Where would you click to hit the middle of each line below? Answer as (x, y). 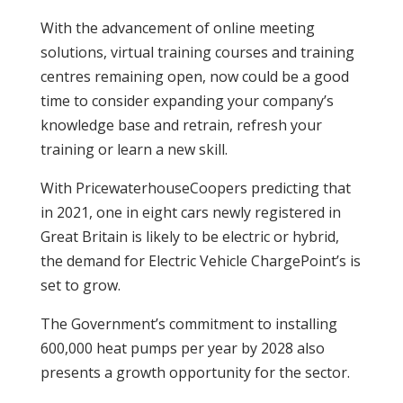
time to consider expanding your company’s (187, 100)
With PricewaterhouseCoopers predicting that (195, 188)
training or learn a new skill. (134, 149)
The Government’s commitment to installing (188, 323)
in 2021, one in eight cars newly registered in (190, 212)
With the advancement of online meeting (177, 27)
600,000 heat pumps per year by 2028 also (182, 348)
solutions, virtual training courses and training (197, 52)
